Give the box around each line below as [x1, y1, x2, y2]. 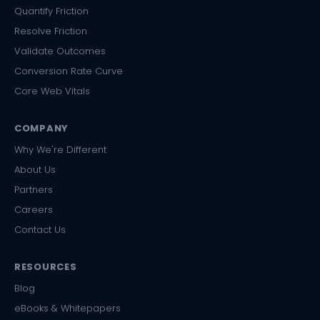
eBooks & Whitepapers [14, 301, 121, 315]
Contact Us [14, 222, 66, 236]
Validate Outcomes [14, 44, 106, 58]
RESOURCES [14, 259, 77, 274]
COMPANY [14, 121, 69, 135]
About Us [14, 162, 56, 176]
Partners [14, 182, 53, 196]
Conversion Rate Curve [14, 64, 123, 78]
